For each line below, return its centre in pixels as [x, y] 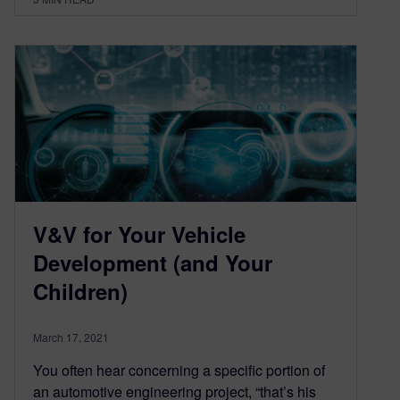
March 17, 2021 [71, 337]
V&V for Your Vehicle [139, 233]
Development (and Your [153, 262]
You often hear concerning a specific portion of [179, 370]
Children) [80, 291]
